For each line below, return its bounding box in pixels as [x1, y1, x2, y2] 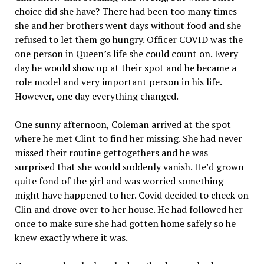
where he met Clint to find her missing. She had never [14, 132, 242, 145]
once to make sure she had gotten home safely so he [14, 217, 236, 230]
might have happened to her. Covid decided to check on [14, 189, 249, 202]
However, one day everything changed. [14, 90, 179, 103]
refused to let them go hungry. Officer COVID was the [14, 33, 243, 46]
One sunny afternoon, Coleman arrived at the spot [14, 118, 231, 131]
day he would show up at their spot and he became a [14, 61, 236, 74]
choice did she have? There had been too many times [14, 5, 237, 18]
